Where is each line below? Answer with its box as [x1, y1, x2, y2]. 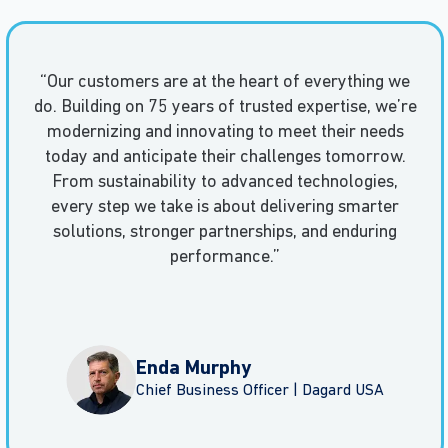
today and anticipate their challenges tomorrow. [44, 148, 406, 168]
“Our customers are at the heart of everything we [40, 73, 410, 93]
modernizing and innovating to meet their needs [46, 123, 404, 143]
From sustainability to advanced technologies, [52, 173, 398, 193]
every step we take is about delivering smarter [51, 198, 399, 218]
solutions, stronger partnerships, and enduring [53, 223, 397, 243]
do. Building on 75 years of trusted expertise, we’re [33, 98, 417, 118]
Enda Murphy [136, 359, 251, 380]
